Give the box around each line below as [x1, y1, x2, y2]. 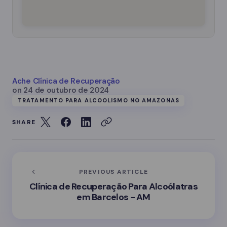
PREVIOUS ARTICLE [79, 167, 148, 176]
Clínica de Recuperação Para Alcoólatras [29, 180, 198, 193]
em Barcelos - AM [77, 191, 150, 203]
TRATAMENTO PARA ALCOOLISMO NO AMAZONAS [18, 96, 179, 104]
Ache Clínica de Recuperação [12, 75, 120, 86]
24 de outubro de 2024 [23, 85, 109, 95]
